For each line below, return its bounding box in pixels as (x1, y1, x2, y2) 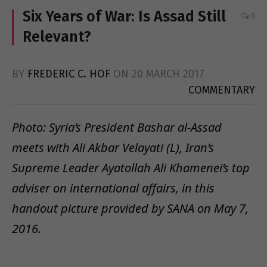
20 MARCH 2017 (132, 67, 204, 80)
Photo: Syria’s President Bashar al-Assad (12, 119, 222, 135)
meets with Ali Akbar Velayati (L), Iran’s (12, 139, 214, 156)
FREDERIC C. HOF (27, 67, 110, 80)
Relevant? (23, 27, 91, 46)
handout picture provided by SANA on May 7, (12, 200, 249, 216)
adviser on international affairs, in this (12, 179, 215, 196)
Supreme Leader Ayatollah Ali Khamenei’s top (12, 159, 250, 176)
